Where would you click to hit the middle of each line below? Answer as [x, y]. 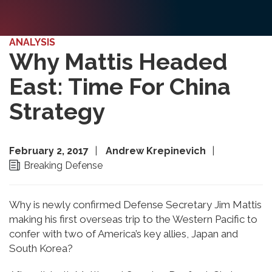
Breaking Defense [63, 165]
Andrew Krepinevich [156, 151]
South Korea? [41, 248]
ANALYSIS [32, 42]
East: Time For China [120, 87]
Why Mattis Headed [118, 62]
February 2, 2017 [49, 151]
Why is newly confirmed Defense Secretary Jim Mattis [135, 204]
